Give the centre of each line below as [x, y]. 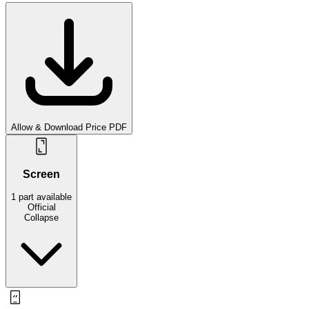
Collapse [41, 217]
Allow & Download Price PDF [69, 127]
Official [41, 207]
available [54, 197]
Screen [41, 175]
